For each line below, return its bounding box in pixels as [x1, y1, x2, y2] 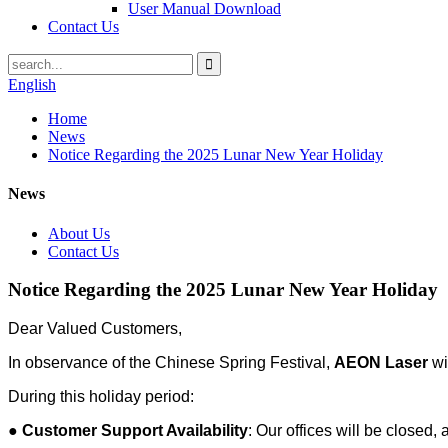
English [8, 76, 56, 93]
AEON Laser [334, 353, 428, 371]
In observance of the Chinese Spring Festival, [8, 353, 334, 371]
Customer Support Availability [22, 421, 248, 439]
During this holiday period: [8, 387, 194, 405]
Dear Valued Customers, [8, 319, 182, 337]
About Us [48, 224, 110, 242]
